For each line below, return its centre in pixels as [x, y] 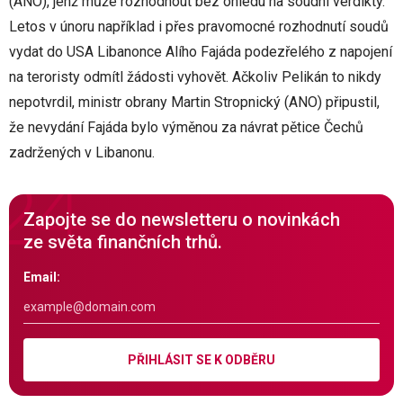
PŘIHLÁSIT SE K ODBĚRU [201, 359]
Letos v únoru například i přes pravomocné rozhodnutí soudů [199, 27]
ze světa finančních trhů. [123, 242]
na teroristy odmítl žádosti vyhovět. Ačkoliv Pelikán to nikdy [195, 77]
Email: [42, 277]
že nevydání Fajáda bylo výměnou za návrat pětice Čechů [186, 127]
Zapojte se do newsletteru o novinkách [182, 219]
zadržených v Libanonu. [82, 152]
